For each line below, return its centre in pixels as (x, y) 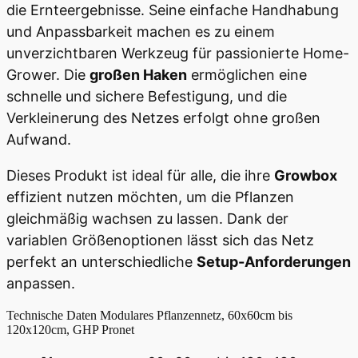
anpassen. (41, 283)
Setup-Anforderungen (274, 261)
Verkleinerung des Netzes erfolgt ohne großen (163, 117)
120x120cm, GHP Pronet (70, 329)
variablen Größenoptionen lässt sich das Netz (160, 240)
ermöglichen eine (247, 74)
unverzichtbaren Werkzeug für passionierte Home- (178, 53)
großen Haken (138, 74)
